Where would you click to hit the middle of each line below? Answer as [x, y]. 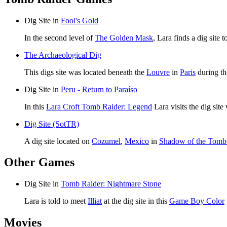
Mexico [137, 141]
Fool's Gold [80, 20]
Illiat [95, 201]
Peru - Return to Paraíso [99, 89]
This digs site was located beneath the [85, 72]
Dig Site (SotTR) [52, 124]
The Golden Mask [124, 37]
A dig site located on [58, 141]
